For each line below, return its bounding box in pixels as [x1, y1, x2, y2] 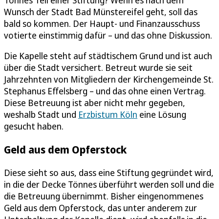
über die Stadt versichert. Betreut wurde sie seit [4, 61, 193, 73]
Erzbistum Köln [78, 108, 137, 120]
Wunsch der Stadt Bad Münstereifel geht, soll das [4, 5, 197, 18]
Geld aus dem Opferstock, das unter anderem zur [4, 201, 197, 214]
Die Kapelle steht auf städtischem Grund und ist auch [4, 49, 212, 62]
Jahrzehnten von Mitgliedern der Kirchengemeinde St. [4, 73, 214, 85]
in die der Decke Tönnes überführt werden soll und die [4, 178, 214, 190]
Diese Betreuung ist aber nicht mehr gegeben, [4, 96, 185, 109]
